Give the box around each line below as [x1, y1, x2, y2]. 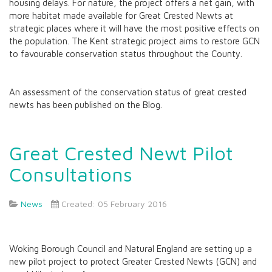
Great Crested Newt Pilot [9, 141, 233, 165]
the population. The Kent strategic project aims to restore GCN [9, 35, 260, 46]
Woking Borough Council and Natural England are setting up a [9, 243, 252, 254]
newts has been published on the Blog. [9, 99, 162, 110]
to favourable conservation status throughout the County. [9, 48, 245, 59]
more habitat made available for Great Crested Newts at [9, 10, 233, 21]
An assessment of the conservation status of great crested [9, 86, 246, 97]
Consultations [9, 163, 132, 186]
